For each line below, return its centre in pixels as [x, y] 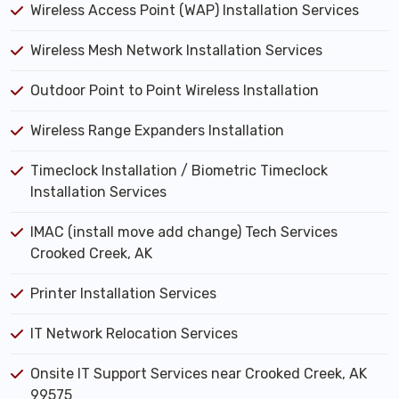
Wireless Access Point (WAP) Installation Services [195, 10]
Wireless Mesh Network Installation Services [176, 50]
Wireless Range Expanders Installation [157, 130]
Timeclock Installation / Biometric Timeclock [179, 171]
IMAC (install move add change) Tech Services [184, 232]
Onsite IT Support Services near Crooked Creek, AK [199, 374]
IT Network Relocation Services [134, 334]
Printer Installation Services [123, 293]
